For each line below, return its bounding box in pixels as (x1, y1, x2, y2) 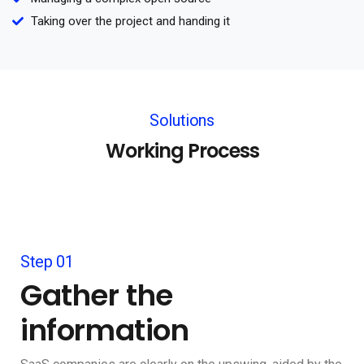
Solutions (149, 110, 214, 131)
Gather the (20, 275, 174, 317)
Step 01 (20, 252, 74, 272)
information (20, 310, 189, 352)
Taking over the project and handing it (30, 14, 230, 29)
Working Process (105, 137, 259, 165)
